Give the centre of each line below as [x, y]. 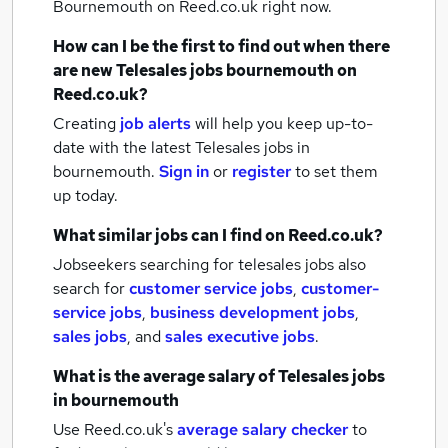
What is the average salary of [165, 376]
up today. [85, 195]
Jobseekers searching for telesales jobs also [209, 264]
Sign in [184, 171]
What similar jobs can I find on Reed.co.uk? [218, 235]
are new [84, 70]
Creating [84, 123]
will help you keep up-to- [284, 123]
